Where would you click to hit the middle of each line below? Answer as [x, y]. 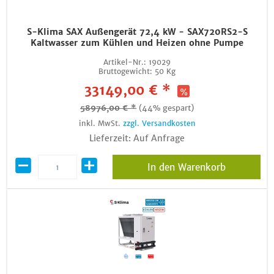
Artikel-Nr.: [125, 62]
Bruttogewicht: [125, 71]
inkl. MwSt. [101, 123]
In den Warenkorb [186, 167]
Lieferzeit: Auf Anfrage [137, 138]
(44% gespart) [166, 108]
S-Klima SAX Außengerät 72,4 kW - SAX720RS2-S [137, 32]
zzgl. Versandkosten [159, 123]
